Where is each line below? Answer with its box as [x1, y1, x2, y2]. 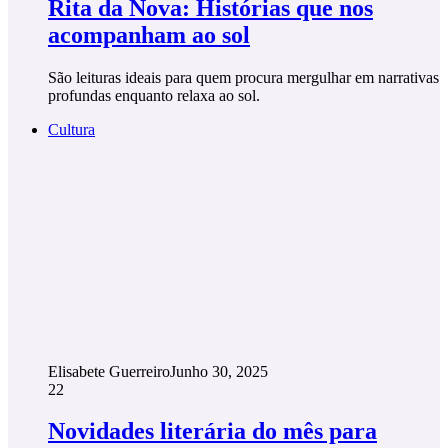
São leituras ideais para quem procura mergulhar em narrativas [48, 68, 439, 86]
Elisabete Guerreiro [48, 362, 170, 380]
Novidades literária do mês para [48, 418, 377, 445]
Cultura [48, 120, 95, 138]
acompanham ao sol [48, 21, 250, 48]
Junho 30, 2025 [170, 362, 268, 380]
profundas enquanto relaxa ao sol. [48, 86, 260, 104]
